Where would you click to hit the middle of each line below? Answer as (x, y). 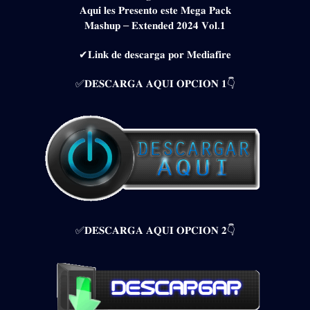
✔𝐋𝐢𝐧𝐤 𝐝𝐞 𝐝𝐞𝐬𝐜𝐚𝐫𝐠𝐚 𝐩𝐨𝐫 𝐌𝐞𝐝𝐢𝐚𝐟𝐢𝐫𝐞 (155, 54)
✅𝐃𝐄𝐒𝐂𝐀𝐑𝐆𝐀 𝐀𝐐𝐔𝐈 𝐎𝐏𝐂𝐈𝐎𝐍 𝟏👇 (155, 83)
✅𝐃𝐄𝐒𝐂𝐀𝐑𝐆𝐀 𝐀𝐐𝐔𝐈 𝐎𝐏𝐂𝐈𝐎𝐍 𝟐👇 (155, 230)
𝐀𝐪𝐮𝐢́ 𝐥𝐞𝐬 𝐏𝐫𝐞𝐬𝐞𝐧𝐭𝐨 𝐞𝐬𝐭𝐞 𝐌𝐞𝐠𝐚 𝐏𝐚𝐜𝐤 (155, 10)
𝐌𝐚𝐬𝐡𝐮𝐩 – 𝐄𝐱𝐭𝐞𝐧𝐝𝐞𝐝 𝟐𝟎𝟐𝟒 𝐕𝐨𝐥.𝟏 (155, 25)
